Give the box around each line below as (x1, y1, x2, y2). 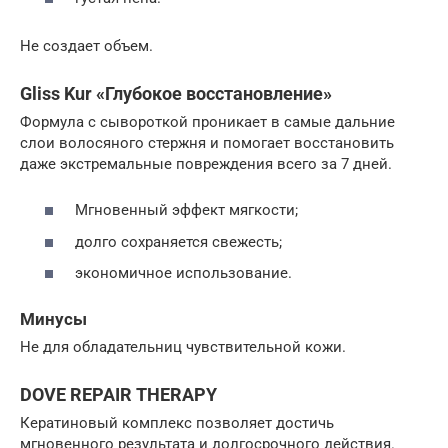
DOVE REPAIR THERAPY (20, 384, 217, 406)
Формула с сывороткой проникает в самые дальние (20, 112, 395, 131)
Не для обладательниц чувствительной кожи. (20, 338, 346, 357)
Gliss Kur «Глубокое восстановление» (20, 82, 332, 104)
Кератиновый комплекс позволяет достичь (20, 414, 334, 433)
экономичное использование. (75, 264, 292, 282)
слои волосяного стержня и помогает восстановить (20, 133, 394, 152)
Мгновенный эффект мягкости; (75, 201, 298, 219)
